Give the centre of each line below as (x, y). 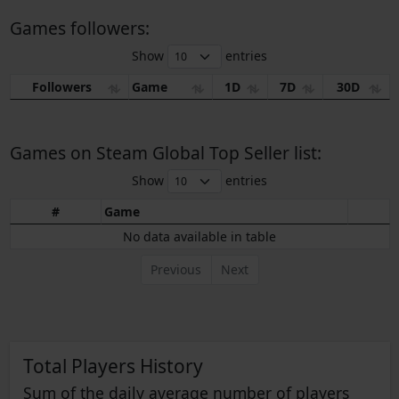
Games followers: (79, 28)
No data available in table (199, 237)
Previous (176, 270)
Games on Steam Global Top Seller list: (165, 153)
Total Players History (113, 366)
